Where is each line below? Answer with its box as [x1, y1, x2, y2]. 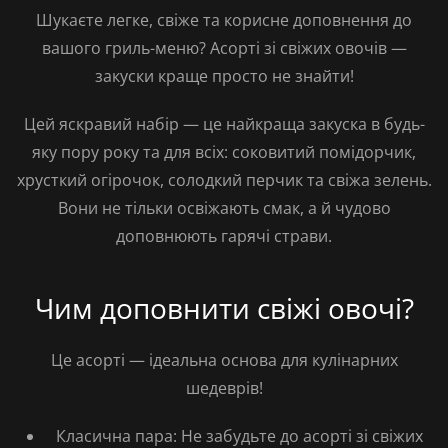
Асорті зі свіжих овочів [209, 37, 387, 59]
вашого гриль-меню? [41, 37, 210, 59]
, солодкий [159, 169, 246, 191]
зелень [373, 169, 428, 191]
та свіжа [302, 169, 374, 191]
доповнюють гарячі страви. [116, 225, 332, 247]
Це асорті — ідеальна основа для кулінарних [50, 349, 398, 371]
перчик [245, 169, 303, 191]
